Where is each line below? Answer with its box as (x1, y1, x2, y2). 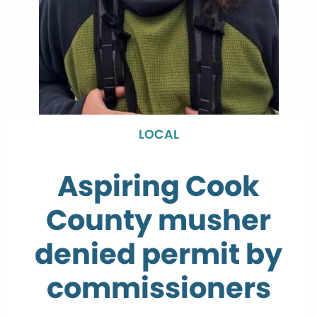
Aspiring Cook (57, 166, 260, 206)
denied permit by (35, 234, 282, 274)
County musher (46, 200, 271, 240)
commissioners (46, 268, 271, 308)
